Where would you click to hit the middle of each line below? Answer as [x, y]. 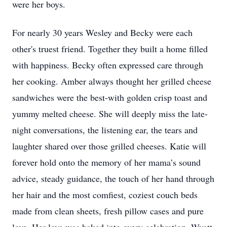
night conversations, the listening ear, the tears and [105, 130]
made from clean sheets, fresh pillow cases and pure [108, 211]
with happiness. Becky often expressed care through [108, 65]
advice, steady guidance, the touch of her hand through [113, 178]
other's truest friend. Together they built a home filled [110, 49]
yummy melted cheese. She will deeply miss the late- [110, 113]
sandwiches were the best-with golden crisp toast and [110, 97]
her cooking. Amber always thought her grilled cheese [112, 81]
